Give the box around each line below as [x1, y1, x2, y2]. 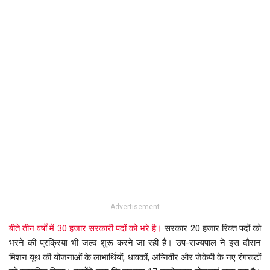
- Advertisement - [107, 202, 163, 212]
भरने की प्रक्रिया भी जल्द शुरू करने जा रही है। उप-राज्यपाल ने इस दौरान [9, 237, 261, 249]
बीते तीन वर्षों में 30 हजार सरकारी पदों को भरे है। [9, 223, 163, 234]
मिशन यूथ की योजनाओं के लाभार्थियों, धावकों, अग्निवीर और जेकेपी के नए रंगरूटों [9, 252, 261, 263]
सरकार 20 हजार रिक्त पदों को [162, 223, 261, 234]
